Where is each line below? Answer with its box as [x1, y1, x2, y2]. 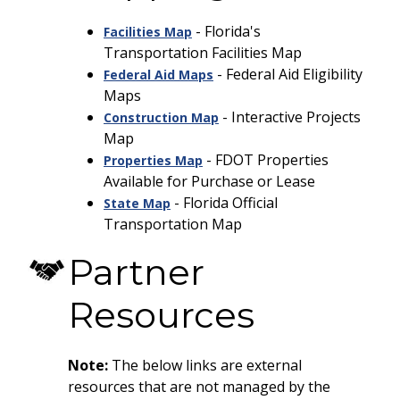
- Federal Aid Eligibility [217, 64, 362, 84]
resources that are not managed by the [68, 377, 330, 396]
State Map [104, 195, 171, 212]
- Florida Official [171, 193, 278, 212]
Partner [68, 250, 204, 294]
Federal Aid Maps [104, 66, 213, 83]
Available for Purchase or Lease [104, 171, 315, 191]
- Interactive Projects [219, 107, 361, 127]
